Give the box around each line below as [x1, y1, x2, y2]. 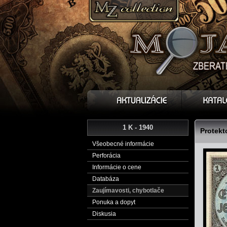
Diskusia [92, 210, 116, 217]
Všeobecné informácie [92, 140, 154, 147]
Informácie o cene [92, 164, 141, 171]
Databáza [92, 175, 119, 182]
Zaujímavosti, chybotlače [92, 187, 164, 194]
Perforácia [92, 152, 121, 159]
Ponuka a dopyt [92, 199, 135, 206]
